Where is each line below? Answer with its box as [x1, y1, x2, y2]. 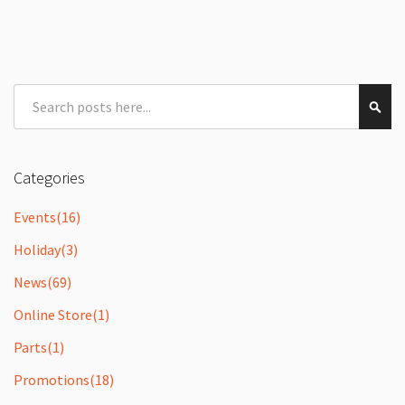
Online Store [14, 305, 92, 324]
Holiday [14, 240, 61, 259]
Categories [14, 166, 85, 188]
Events [14, 207, 56, 226]
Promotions [14, 370, 89, 389]
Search [13, 83, 51, 100]
